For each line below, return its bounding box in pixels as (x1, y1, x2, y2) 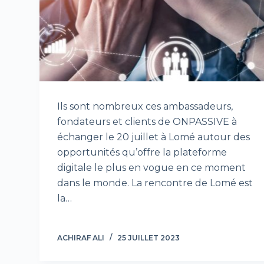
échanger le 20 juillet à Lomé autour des (57, 131, 250, 143)
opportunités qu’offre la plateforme (57, 147, 227, 159)
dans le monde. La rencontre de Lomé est (57, 177, 253, 189)
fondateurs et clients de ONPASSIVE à (57, 116, 237, 128)
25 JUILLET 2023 (117, 233, 180, 243)
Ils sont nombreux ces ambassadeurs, (57, 101, 233, 113)
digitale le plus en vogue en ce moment (57, 162, 246, 174)
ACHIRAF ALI (57, 233, 105, 243)
